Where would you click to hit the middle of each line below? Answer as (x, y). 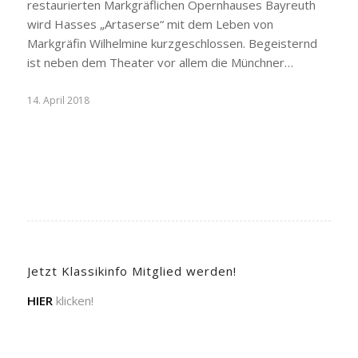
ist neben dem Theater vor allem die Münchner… (160, 62)
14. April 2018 (58, 100)
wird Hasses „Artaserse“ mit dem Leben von (150, 24)
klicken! (73, 300)
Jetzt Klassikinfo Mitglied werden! (131, 271)
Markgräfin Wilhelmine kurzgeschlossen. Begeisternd (172, 43)
